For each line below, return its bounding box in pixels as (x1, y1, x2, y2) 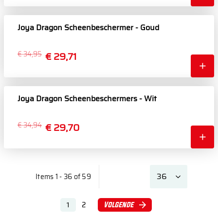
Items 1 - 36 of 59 (35, 171, 91, 182)
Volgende (104, 199, 133, 210)
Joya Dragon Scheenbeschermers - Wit (18, 92, 157, 105)
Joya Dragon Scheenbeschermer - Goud (18, 21, 159, 34)
